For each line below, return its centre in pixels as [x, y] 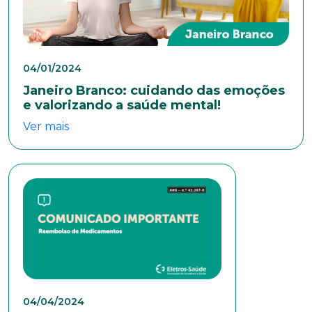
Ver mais [46, 126]
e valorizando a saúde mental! [122, 105]
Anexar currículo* [61, 51]
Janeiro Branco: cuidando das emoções [154, 90]
